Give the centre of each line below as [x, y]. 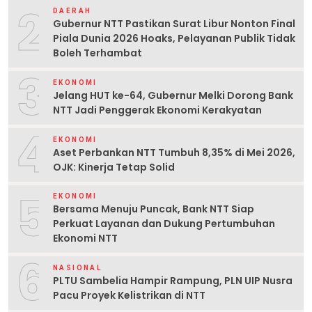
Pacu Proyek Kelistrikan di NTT [129, 295]
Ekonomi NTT [85, 239]
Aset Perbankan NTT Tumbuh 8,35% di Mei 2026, [174, 152]
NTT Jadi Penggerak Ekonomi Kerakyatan [157, 110]
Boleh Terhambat [97, 53]
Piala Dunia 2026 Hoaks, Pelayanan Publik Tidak [174, 39]
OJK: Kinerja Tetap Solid [114, 167]
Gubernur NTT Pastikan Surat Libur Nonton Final [174, 24]
